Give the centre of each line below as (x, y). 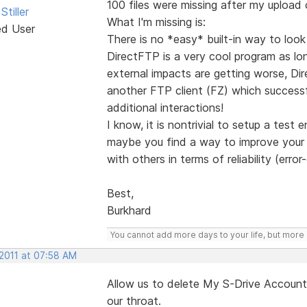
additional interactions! (165, 107)
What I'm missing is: (156, 22)
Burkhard (129, 210)
